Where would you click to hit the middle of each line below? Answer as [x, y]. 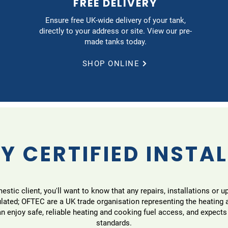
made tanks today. [115, 41]
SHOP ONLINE [111, 63]
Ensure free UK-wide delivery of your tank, [115, 20]
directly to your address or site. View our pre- [115, 31]
